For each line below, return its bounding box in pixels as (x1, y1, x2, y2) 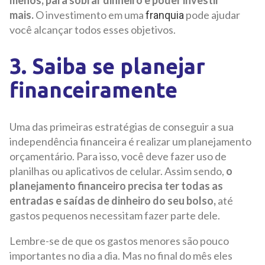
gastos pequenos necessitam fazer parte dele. (9, 209, 220, 222)
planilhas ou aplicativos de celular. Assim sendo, (9, 164, 224, 178)
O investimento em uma (34, 8, 146, 21)
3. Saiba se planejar (9, 54, 205, 79)
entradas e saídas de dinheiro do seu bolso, (9, 194, 218, 208)
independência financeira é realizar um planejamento (9, 135, 251, 148)
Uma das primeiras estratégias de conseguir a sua (9, 120, 234, 134)
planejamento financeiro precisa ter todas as (9, 179, 223, 193)
